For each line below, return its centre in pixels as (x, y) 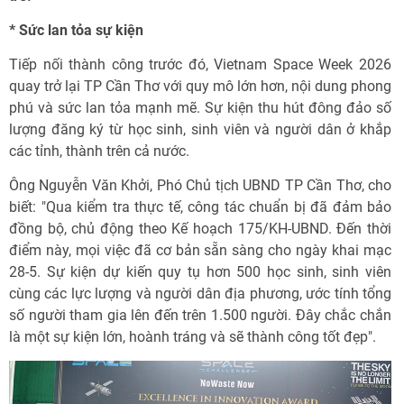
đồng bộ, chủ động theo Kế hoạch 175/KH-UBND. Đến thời (200, 229)
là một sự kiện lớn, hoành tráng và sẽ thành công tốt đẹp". (193, 337)
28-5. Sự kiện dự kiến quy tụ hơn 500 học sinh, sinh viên (200, 272)
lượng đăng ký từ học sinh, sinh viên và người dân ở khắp (200, 129)
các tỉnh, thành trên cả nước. (99, 151)
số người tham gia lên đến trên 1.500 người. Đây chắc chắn (200, 315)
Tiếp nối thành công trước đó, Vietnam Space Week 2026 (200, 64)
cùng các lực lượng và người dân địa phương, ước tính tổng (200, 294)
